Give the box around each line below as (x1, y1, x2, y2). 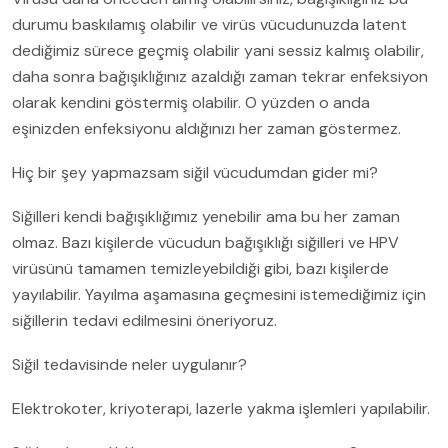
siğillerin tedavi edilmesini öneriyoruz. (12, 310, 277, 332)
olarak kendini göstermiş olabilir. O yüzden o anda (12, 92, 370, 114)
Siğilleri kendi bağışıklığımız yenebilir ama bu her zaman (12, 206, 400, 228)
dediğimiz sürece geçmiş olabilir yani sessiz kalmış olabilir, (12, 40, 424, 62)
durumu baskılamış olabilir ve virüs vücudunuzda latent (12, 14, 407, 36)
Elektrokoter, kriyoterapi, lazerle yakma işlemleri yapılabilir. (12, 398, 430, 420)
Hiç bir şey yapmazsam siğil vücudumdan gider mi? (12, 162, 378, 184)
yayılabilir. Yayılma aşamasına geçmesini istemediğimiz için (12, 284, 426, 306)
